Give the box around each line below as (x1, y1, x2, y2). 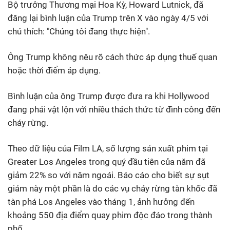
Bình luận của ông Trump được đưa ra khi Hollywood (8, 90, 209, 101)
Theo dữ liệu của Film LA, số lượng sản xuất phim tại (8, 143, 208, 154)
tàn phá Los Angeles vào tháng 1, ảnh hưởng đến (8, 196, 195, 207)
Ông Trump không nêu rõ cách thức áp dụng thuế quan (8, 51, 217, 62)
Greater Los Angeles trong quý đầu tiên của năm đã (8, 156, 205, 167)
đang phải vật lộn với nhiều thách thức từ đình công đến (8, 104, 220, 114)
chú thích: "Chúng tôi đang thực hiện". (8, 26, 150, 36)
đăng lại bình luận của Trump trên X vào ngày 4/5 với (8, 12, 208, 23)
